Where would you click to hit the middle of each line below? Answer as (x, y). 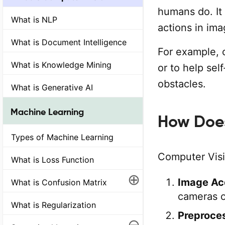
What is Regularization (53, 205)
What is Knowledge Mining (61, 65)
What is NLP (34, 20)
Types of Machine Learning (62, 137)
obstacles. (182, 84)
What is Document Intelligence (69, 42)
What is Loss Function (52, 160)
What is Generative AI (52, 88)
